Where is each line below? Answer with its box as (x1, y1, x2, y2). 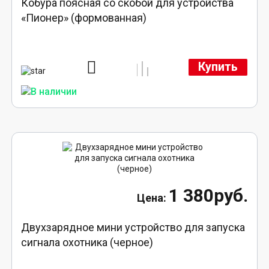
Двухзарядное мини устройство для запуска (21, 221, 246, 234)
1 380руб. (168, 185, 248, 207)
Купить (198, 60, 238, 74)
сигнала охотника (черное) (21, 236, 154, 249)
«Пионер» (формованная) (21, 11, 147, 24)
